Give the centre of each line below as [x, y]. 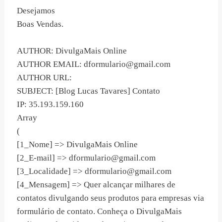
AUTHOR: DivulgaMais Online [72, 51]
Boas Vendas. [40, 24]
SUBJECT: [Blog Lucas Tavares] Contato [88, 91]
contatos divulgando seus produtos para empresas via [111, 198]
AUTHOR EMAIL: [50, 64]
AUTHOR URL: [44, 78]
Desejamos [36, 11]
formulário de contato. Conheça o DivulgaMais [99, 212]
